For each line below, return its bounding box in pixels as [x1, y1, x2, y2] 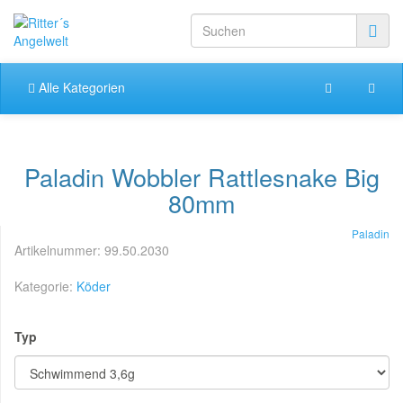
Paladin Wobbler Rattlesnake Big [23, 159, 380, 194]
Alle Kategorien [35, 78, 125, 96]
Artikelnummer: [14, 241, 104, 259]
